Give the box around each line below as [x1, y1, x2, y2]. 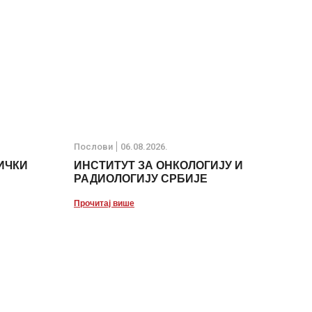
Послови [74, 141, 113, 153]
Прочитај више [74, 197, 134, 210]
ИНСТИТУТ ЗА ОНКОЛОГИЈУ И [74, 157, 243, 174]
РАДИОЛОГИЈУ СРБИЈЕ [74, 171, 208, 187]
